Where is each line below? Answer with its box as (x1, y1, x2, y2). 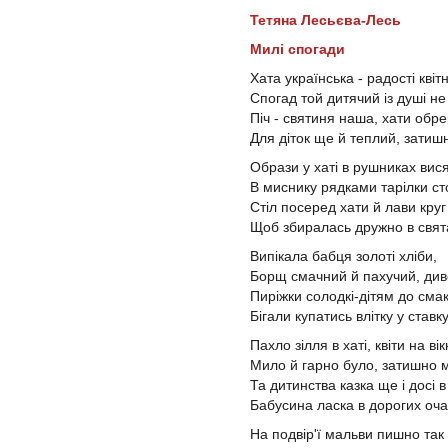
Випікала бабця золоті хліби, (250, 247, 437, 264)
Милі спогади (250, 40, 345, 57)
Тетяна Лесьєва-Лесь (250, 11, 401, 28)
